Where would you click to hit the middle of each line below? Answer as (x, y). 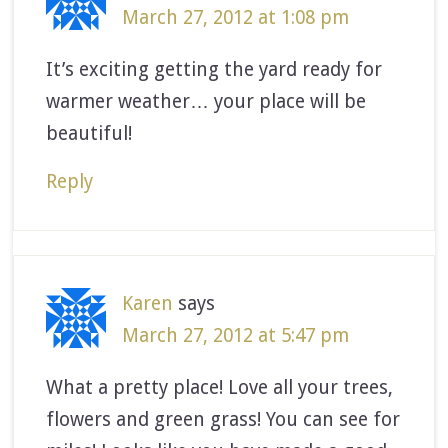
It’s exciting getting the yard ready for (214, 69)
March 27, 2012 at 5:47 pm (236, 335)
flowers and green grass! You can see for (223, 419)
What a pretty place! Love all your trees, (220, 387)
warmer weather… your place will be (206, 101)
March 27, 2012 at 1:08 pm (236, 17)
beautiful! (89, 133)
